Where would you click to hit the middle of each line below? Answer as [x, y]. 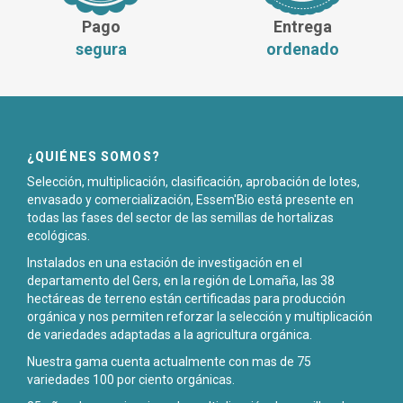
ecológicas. [58, 236]
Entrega [302, 27]
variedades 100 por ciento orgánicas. [131, 380]
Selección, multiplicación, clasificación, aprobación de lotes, [193, 182]
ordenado [302, 49]
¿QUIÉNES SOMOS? [94, 157]
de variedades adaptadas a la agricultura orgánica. [170, 335]
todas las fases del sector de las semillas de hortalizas [180, 218]
